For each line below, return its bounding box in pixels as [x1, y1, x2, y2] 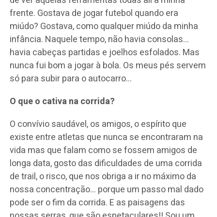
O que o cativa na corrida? [10, 94, 115, 108]
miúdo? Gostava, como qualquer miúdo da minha [10, 19, 198, 33]
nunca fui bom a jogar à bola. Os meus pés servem [10, 59, 206, 72]
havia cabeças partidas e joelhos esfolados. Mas [10, 46, 200, 59]
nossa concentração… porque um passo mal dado [10, 183, 203, 196]
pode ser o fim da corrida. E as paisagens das [10, 196, 185, 209]
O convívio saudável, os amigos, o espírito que [10, 117, 186, 131]
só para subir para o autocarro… [10, 72, 132, 85]
